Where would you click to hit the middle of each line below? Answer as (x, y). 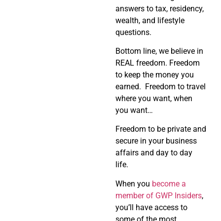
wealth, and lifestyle (150, 20)
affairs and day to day (154, 153)
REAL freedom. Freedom (158, 63)
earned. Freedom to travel (161, 86)
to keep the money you (155, 74)
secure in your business (156, 141)
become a (169, 184)
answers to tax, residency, (160, 8)
